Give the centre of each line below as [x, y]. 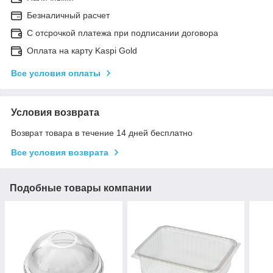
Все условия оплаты [56, 73]
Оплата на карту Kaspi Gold [82, 50]
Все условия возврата [60, 152]
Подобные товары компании [81, 188]
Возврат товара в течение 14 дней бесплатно [102, 133]
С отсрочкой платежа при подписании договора [122, 33]
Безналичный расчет [68, 15]
